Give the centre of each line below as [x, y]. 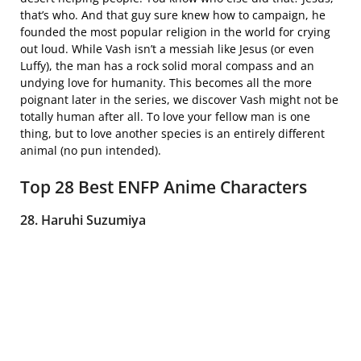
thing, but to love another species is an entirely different [172, 133]
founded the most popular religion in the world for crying [175, 31]
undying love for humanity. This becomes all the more [166, 82]
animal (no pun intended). [91, 150]
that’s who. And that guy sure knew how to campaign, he [173, 15]
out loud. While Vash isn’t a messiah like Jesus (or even [167, 48]
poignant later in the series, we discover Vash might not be [179, 99]
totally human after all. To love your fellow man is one [165, 116]
